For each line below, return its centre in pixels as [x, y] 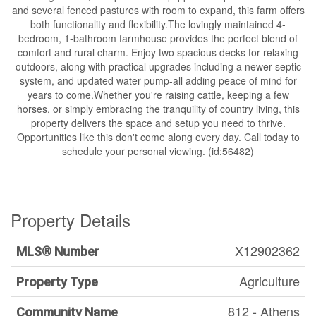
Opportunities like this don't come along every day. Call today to [158, 137]
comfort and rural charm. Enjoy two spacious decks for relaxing [158, 52]
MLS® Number [58, 251]
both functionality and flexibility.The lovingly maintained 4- [158, 24]
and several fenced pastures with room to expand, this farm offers [158, 10]
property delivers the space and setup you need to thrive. [158, 123]
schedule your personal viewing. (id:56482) [158, 151]
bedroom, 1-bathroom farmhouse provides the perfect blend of [158, 38]
